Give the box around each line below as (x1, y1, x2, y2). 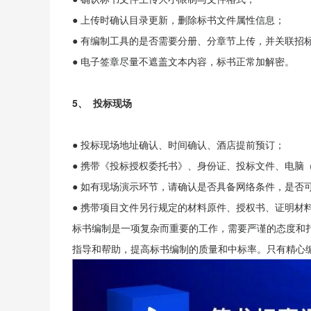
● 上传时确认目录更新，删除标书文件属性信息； (72, 12, 285, 26)
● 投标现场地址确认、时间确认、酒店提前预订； (72, 137, 285, 151)
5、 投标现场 (72, 96, 132, 110)
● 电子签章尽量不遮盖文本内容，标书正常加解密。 (72, 54, 294, 68)
